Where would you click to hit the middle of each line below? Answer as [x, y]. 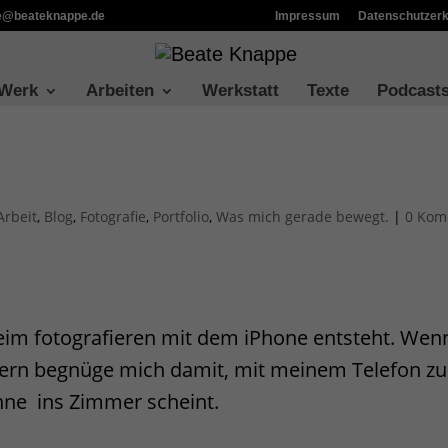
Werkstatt [240, 90]
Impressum [307, 16]
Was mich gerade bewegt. [303, 216]
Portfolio [181, 216]
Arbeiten [120, 90]
